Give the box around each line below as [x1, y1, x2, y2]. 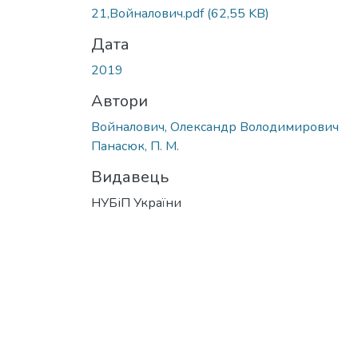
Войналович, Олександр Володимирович [91, 117, 339, 136]
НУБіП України [91, 193, 181, 212]
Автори [91, 89, 148, 112]
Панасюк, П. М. [91, 137, 179, 155]
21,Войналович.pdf [91, 4, 207, 22]
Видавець [91, 165, 169, 188]
